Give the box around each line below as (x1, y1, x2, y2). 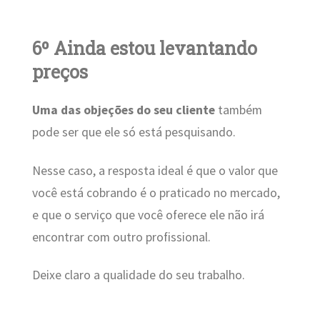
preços (31, 59, 88, 84)
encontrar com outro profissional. (31, 229, 211, 245)
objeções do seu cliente (83, 102, 215, 119)
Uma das (31, 102, 84, 119)
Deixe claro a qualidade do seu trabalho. (31, 267, 245, 284)
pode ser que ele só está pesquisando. (31, 124, 236, 141)
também (214, 102, 262, 119)
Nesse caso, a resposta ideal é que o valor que (31, 162, 278, 179)
